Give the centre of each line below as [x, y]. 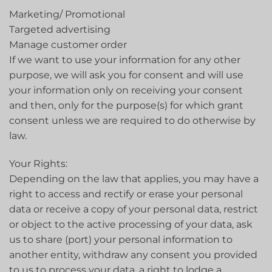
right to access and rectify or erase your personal [126, 194]
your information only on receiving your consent [126, 90]
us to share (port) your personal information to [121, 240]
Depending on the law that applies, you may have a [134, 179]
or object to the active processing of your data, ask [131, 225]
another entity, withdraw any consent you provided [133, 255]
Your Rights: [38, 164]
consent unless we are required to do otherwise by [132, 121]
